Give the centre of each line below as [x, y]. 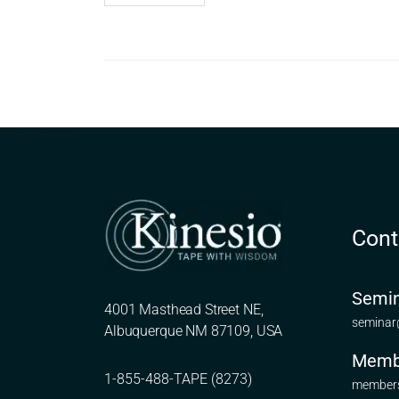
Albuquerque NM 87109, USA [194, 330]
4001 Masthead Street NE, [184, 309]
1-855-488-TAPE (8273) [178, 379]
